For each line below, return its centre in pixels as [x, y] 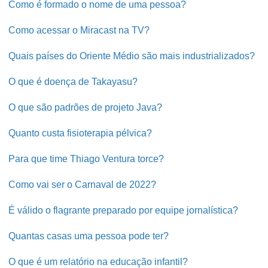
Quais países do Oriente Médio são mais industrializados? [132, 56]
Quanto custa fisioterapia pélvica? [80, 133]
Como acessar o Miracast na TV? [79, 30]
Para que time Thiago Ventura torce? [86, 159]
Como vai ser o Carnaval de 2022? [83, 185]
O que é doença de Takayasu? [73, 82]
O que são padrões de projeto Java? [86, 107]
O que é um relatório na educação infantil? [98, 262]
